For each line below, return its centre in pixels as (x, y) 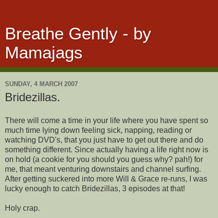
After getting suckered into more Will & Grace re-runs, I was (106, 179)
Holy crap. (22, 208)
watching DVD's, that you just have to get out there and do (104, 140)
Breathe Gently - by (78, 34)
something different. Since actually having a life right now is (107, 149)
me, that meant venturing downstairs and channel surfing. (103, 169)
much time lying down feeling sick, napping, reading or (98, 130)
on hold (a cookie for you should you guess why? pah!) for (104, 159)
